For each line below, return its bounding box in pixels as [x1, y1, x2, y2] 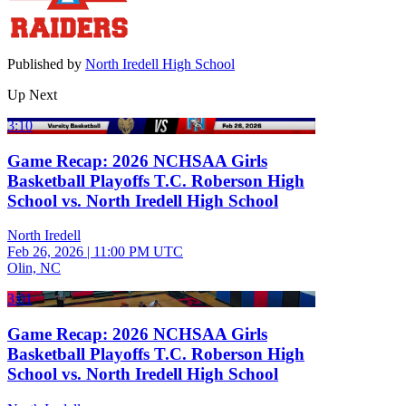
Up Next [7, 86, 57, 102]
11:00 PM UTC [93, 244, 183, 260]
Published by [7, 55, 85, 72]
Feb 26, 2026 [7, 244, 83, 260]
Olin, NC [7, 260, 61, 276]
